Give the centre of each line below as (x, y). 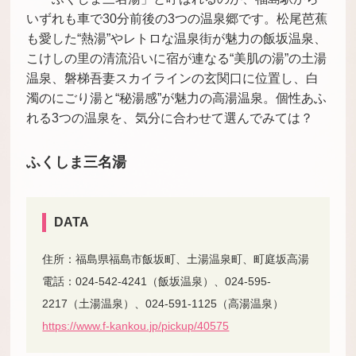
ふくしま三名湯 (77, 162)
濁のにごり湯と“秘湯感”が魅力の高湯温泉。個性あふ (177, 98)
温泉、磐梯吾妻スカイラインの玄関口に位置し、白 (173, 78)
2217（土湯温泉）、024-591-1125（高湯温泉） (163, 304)
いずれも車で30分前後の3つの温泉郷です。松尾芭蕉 (177, 19)
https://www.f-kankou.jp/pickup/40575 (136, 326)
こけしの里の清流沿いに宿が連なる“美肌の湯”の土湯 (177, 58)
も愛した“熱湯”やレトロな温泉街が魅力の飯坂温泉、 (177, 39)
